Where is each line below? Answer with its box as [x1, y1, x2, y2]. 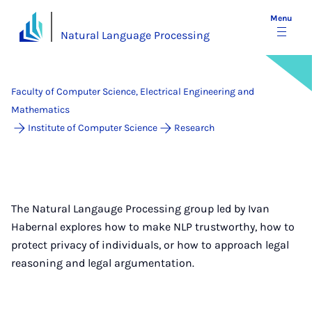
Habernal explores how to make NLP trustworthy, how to [11, 220, 295, 233]
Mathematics [11, 104, 70, 116]
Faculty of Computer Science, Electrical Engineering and [11, 86, 254, 97]
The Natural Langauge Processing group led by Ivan [11, 202, 270, 215]
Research [174, 122, 214, 134]
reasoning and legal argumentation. [11, 256, 194, 270]
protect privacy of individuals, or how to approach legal [11, 238, 289, 251]
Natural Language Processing [61, 28, 210, 42]
